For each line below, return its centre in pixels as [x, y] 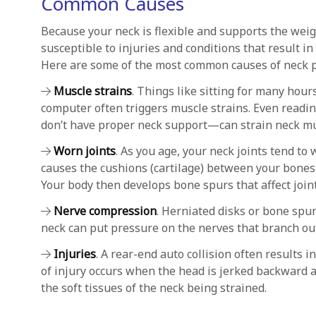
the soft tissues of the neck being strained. [153, 288]
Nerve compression [105, 211]
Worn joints [84, 151]
